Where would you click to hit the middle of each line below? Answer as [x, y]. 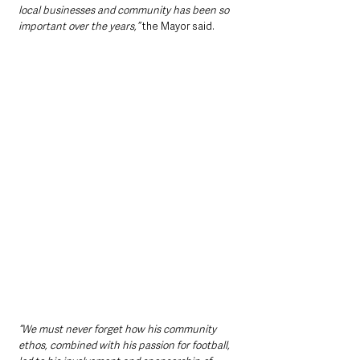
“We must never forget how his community [119, 329]
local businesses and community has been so [125, 10]
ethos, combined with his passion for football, [125, 345]
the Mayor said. [178, 26]
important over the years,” [80, 26]
